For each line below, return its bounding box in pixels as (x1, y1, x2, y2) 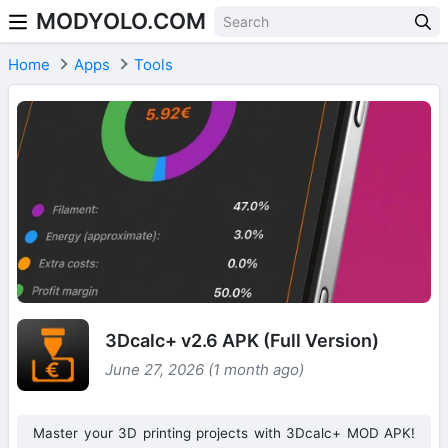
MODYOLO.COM (36, 8, 206, 34)
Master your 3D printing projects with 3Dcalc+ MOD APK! (33, 425, 415, 442)
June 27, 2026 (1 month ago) (105, 359, 304, 379)
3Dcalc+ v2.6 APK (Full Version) (105, 329, 379, 351)
